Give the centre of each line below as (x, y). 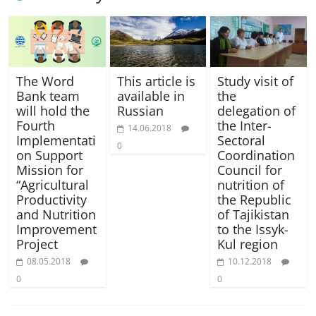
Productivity (52, 200)
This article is (156, 81)
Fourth (36, 126)
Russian (140, 111)
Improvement (57, 230)
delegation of (256, 111)
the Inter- (244, 126)
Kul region (247, 244)
